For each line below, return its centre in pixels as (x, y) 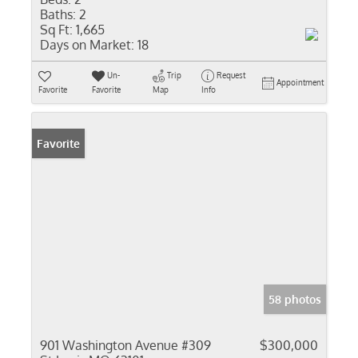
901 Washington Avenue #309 (125, 345)
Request (231, 75)
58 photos (295, 299)
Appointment (300, 82)
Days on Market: (87, 45)
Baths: (58, 14)
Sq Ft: (56, 30)
